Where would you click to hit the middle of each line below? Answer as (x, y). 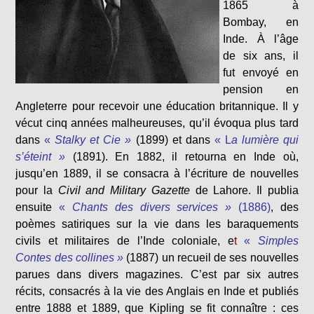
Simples (278, 241)
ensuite (37, 207)
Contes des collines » (70, 258)
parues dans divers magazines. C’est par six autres (157, 274)
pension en (261, 89)
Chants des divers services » (152, 207)
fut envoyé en (261, 73)
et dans (189, 140)
